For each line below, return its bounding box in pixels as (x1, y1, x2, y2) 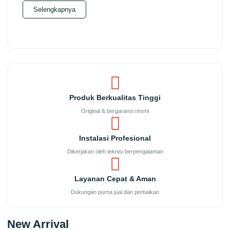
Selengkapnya (33, 5, 76, 13)
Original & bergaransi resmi (81, 108, 149, 114)
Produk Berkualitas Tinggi (69, 93, 161, 102)
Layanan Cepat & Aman (74, 175, 156, 183)
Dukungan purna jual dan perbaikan (71, 189, 159, 196)
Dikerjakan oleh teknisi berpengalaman (67, 148, 163, 155)
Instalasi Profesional (79, 134, 151, 143)
